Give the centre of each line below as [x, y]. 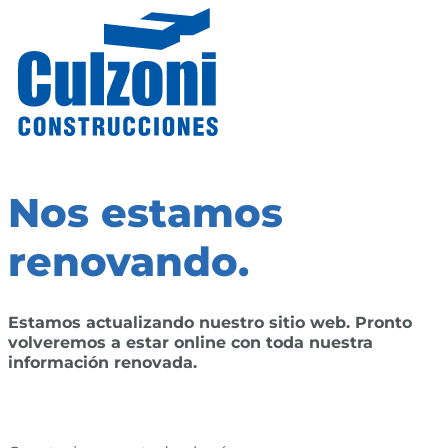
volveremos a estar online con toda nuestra [190, 342]
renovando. [128, 261]
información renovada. [102, 362]
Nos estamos [145, 212]
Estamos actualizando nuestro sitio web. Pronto [210, 322]
